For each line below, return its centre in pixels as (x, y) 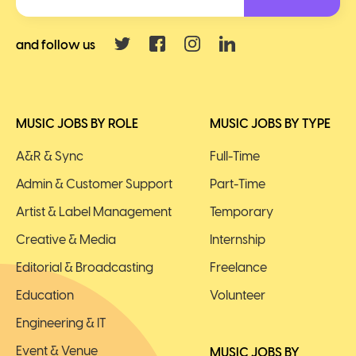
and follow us (56, 45)
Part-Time (238, 184)
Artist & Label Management (94, 212)
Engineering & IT (61, 323)
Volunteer (238, 295)
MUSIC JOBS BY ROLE (77, 124)
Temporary (242, 212)
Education (45, 295)
